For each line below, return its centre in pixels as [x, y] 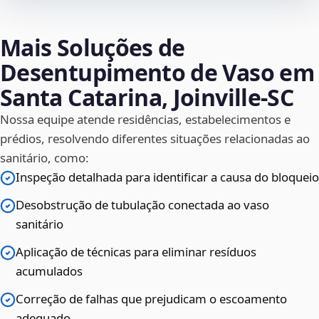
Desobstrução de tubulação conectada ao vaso [142, 205]
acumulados [49, 271]
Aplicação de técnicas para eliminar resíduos [136, 252]
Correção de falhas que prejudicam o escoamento [151, 299]
